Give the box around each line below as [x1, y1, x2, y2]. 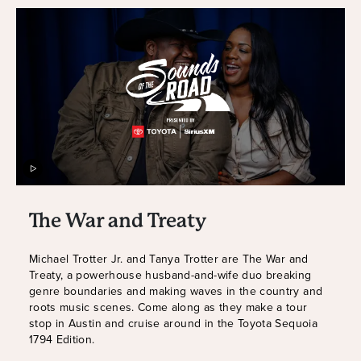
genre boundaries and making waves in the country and [29, 283, 323, 300]
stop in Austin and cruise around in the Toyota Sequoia [29, 315, 317, 332]
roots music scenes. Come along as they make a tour [29, 299, 308, 316]
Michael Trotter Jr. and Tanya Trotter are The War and [29, 251, 309, 268]
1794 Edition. [29, 331, 95, 348]
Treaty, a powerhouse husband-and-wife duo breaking [29, 267, 312, 284]
